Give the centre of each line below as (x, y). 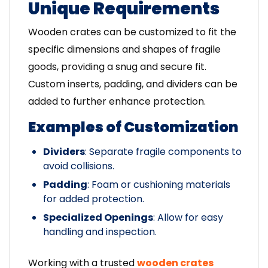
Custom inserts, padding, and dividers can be (133, 84)
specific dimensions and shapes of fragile (124, 50)
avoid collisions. (79, 166)
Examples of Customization (133, 127)
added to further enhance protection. (117, 102)
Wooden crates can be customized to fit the (132, 32)
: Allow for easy (188, 218)
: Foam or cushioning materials (159, 185)
